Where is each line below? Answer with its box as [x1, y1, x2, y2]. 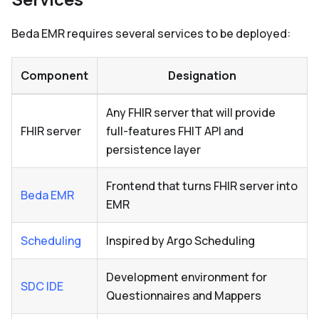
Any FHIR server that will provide [106, 105, 276, 121]
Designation [168, 68, 236, 84]
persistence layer [106, 142, 201, 158]
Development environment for [106, 269, 267, 286]
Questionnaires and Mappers [106, 288, 261, 304]
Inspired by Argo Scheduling [106, 233, 255, 249]
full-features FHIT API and [106, 123, 244, 140]
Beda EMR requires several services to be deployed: [11, 26, 291, 42]
